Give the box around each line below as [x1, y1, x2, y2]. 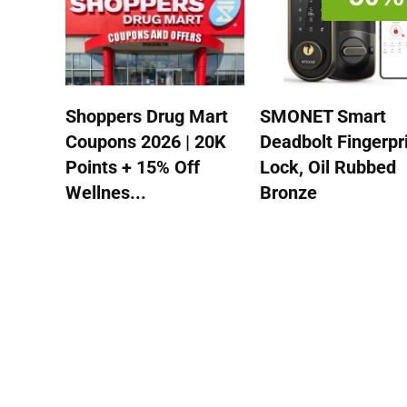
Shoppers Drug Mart [65, 104, 229, 127]
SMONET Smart [260, 104, 387, 127]
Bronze [260, 181, 318, 203]
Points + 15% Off [65, 155, 201, 178]
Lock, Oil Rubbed [260, 155, 397, 178]
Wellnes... [65, 181, 147, 203]
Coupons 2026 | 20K [65, 130, 227, 153]
